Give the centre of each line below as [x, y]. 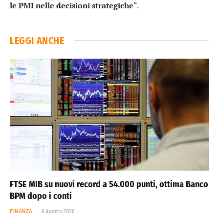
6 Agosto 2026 [58, 211]
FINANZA [21, 211]
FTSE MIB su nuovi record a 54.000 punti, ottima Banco [109, 185]
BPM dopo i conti [41, 196]
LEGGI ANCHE [37, 40]
